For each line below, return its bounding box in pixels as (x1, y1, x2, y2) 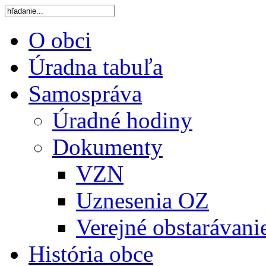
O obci (28, 27, 91, 53)
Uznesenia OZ (76, 188, 209, 213)
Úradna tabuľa (28, 54, 163, 80)
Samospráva (28, 81, 142, 106)
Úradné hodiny (52, 107, 192, 133)
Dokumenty (52, 134, 163, 160)
